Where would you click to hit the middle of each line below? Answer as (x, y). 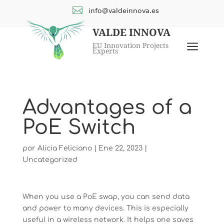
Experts (105, 51)
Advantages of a (107, 107)
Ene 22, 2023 (120, 148)
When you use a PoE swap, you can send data (106, 197)
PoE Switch (79, 127)
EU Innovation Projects (131, 45)
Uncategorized (50, 160)
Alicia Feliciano (64, 148)
